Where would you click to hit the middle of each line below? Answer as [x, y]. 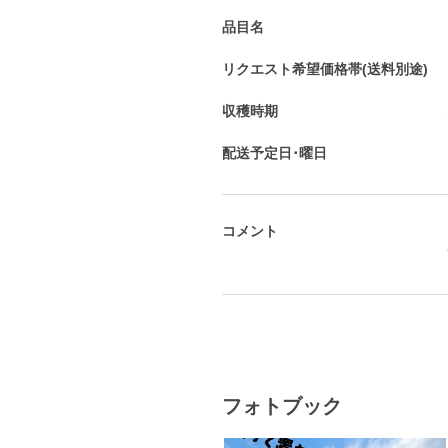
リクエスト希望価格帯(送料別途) [325, 69]
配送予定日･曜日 [274, 153]
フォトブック [282, 406]
